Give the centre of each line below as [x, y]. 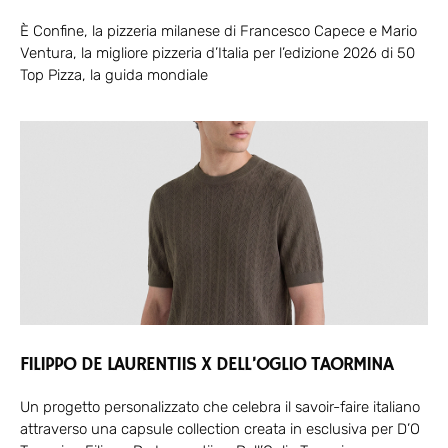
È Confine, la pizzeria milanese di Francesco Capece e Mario [218, 30]
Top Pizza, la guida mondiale [114, 74]
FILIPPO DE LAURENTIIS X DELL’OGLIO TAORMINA [206, 364]
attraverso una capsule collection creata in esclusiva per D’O [220, 428]
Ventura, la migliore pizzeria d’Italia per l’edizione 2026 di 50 [217, 52]
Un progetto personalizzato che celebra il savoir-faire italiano [220, 406]
